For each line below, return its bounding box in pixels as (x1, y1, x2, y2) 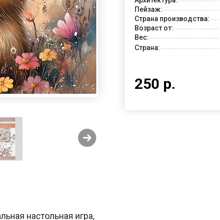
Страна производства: (135, 14, 210, 23)
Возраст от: (135, 24, 173, 32)
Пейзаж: (135, 5, 163, 13)
